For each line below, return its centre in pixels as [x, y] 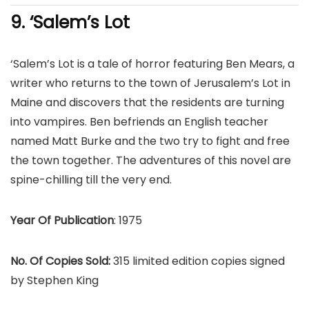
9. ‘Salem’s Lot [70, 22]
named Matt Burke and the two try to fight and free [150, 141]
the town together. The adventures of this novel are [151, 160]
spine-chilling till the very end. [91, 180]
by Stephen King [54, 280]
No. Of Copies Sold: [62, 261]
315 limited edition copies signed [199, 261]
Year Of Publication [62, 220]
